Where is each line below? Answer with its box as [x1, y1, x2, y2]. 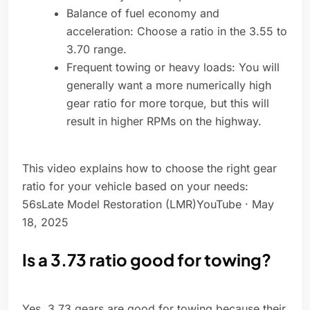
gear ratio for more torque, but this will [66, 96, 269, 111]
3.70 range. [66, 42, 130, 57]
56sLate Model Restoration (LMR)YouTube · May [22, 197, 274, 212]
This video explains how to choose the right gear [22, 161, 277, 176]
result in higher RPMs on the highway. [66, 114, 265, 129]
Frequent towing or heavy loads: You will [66, 60, 280, 75]
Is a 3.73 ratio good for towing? [22, 249, 271, 271]
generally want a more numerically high [66, 78, 271, 93]
